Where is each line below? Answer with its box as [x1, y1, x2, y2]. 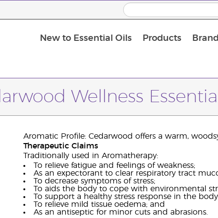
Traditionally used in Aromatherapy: [23, 152, 158, 160]
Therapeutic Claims [23, 142, 98, 150]
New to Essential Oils [39, 34, 132, 43]
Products [142, 34, 182, 43]
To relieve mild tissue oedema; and [33, 200, 165, 208]
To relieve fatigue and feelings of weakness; [33, 162, 195, 169]
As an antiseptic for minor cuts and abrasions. [33, 208, 208, 216]
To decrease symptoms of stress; [33, 177, 155, 185]
